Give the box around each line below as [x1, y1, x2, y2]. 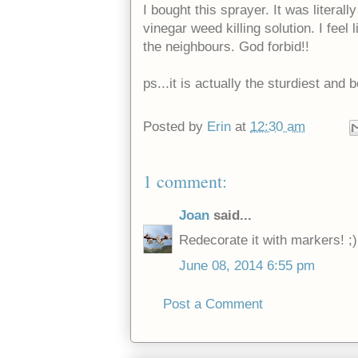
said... [209, 207, 252, 223]
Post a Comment [163, 296, 263, 312]
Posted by [143, 118, 207, 134]
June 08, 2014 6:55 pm [179, 257, 315, 273]
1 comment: [143, 169, 227, 193]
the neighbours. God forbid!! [143, 38, 309, 54]
